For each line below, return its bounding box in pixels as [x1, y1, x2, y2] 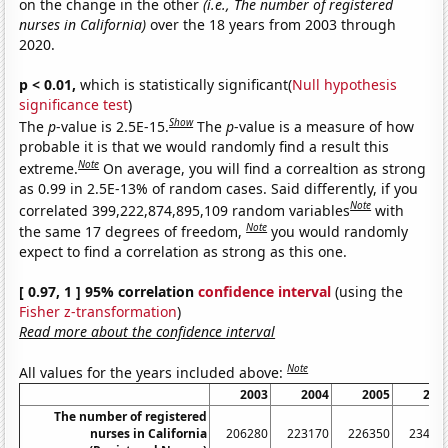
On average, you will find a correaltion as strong [103, 158, 427, 178]
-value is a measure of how [234, 116, 415, 136]
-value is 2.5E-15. [56, 116, 170, 136]
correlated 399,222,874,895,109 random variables [19, 200, 351, 220]
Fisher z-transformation [19, 301, 178, 321]
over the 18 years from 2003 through [146, 15, 397, 35]
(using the [331, 281, 404, 301]
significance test [19, 95, 129, 115]
